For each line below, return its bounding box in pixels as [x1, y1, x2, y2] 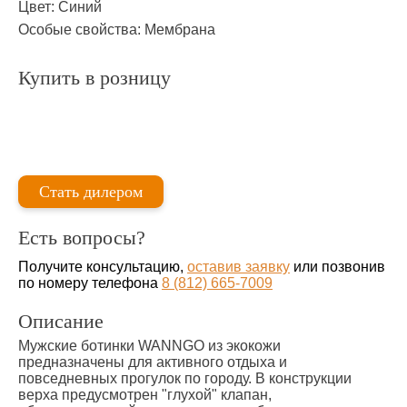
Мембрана [144, 22, 215, 37]
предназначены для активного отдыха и [18, 354, 287, 370]
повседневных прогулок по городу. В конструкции [18, 371, 352, 386]
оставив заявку [187, 259, 290, 274]
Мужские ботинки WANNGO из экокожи [18, 338, 281, 353]
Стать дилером [39, 182, 143, 201]
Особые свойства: [18, 22, 144, 37]
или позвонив [290, 259, 385, 274]
